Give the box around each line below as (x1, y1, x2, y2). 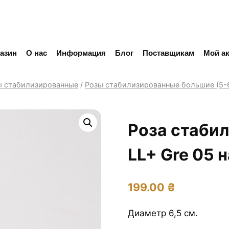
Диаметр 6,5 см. (127, 208, 198, 218)
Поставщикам (143, 48, 195, 57)
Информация (56, 48, 106, 57)
